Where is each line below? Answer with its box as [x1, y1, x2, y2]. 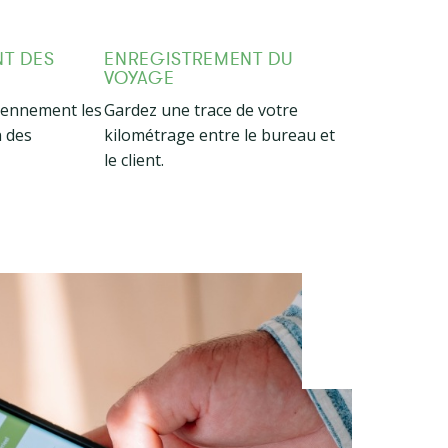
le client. [104, 149, 165, 171]
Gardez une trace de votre [104, 99, 299, 121]
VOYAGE [104, 68, 175, 88]
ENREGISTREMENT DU [104, 49, 293, 69]
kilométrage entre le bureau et [104, 124, 336, 146]
